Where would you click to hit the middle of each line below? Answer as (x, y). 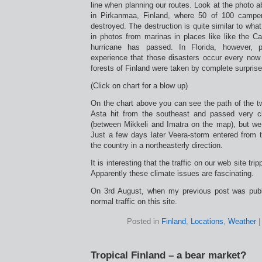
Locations (207, 221)
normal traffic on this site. (134, 201)
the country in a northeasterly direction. (157, 145)
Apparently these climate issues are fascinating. (172, 173)
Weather (242, 221)
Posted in (144, 221)
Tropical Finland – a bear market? (168, 255)
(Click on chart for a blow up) (139, 86)
